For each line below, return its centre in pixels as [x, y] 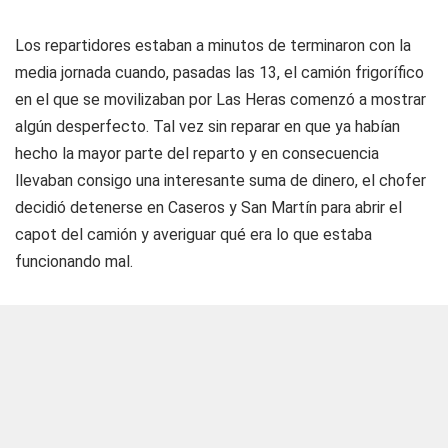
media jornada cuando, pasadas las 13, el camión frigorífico [219, 72]
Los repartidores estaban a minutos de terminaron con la [213, 45]
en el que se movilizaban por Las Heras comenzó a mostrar [220, 99]
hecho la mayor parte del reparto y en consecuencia [197, 153]
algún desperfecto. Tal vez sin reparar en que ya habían [207, 126]
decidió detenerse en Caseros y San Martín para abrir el [208, 207]
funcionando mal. [74, 261]
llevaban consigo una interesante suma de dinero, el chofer [220, 180]
